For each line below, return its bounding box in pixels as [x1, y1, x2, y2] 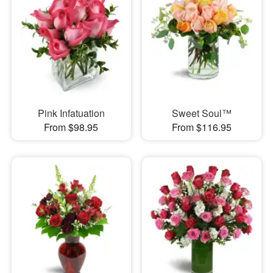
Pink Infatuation [37, 106, 105, 121]
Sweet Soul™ [171, 106, 232, 121]
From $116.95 [171, 120, 232, 135]
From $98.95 [44, 120, 99, 135]
